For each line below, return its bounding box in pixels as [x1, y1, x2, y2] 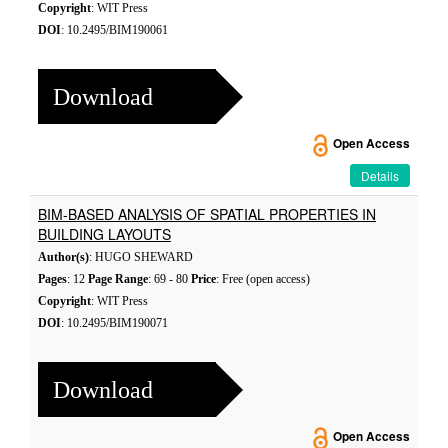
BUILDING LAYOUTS [38, 224, 171, 244]
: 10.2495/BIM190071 [61, 316, 168, 330]
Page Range [88, 272, 148, 286]
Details [361, 167, 399, 184]
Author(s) [38, 250, 89, 264]
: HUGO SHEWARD [89, 250, 193, 264]
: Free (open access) [216, 272, 310, 286]
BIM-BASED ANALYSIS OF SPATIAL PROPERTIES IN [38, 204, 376, 224]
